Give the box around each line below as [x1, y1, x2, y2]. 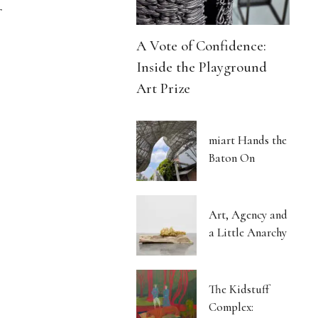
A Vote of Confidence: [136, 36, 267, 55]
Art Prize [136, 79, 191, 97]
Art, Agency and [209, 207, 288, 222]
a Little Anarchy [209, 224, 287, 240]
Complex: [209, 299, 254, 314]
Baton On [209, 150, 256, 165]
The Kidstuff [209, 281, 270, 297]
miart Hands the [209, 132, 287, 148]
